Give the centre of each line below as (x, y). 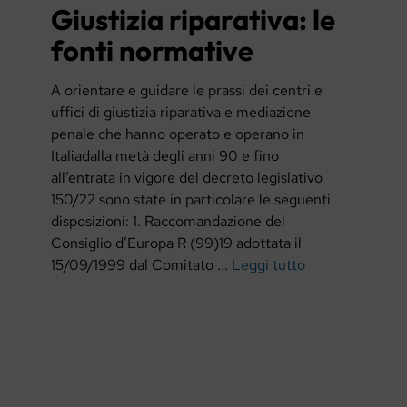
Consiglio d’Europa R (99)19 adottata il (176, 243)
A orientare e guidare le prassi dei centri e (186, 91)
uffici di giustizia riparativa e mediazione (180, 113)
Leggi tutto (268, 265)
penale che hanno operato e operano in (177, 134)
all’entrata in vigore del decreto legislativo (186, 178)
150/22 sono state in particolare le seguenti (190, 200)
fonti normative (152, 50)
